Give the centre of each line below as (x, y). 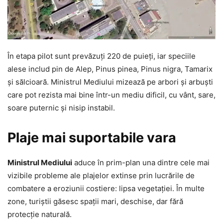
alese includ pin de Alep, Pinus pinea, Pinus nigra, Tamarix (110, 69)
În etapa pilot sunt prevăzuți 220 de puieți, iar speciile (102, 56)
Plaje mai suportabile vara (92, 138)
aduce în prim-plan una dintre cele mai (141, 163)
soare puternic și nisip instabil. (61, 108)
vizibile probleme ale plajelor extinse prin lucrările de (101, 175)
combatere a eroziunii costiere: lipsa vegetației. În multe (106, 188)
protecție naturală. (40, 214)
